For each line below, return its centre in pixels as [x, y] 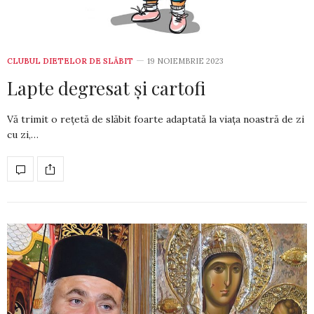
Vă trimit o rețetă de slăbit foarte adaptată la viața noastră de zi [156, 120]
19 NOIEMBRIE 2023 [185, 61]
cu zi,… [23, 135]
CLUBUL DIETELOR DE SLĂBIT [70, 61]
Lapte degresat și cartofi [106, 88]
